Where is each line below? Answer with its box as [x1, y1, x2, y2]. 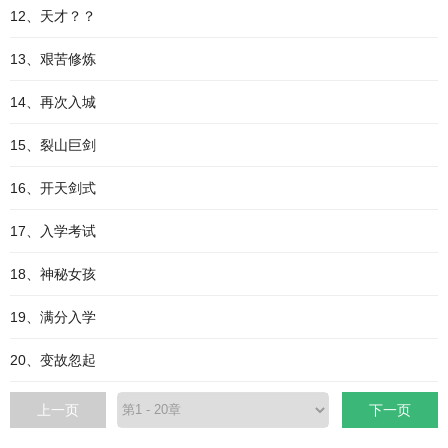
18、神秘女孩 [10, 266, 96, 282]
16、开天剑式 [10, 180, 96, 196]
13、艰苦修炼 [10, 51, 96, 67]
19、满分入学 [10, 309, 96, 325]
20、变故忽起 [10, 352, 96, 368]
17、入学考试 [10, 223, 96, 239]
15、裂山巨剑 [10, 137, 96, 153]
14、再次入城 [10, 94, 96, 110]
